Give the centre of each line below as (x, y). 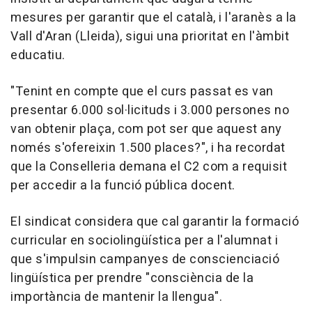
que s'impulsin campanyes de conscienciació (145, 260)
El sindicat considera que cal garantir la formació (155, 222)
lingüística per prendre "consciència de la (132, 279)
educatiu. (38, 56)
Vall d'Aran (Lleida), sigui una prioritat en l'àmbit (150, 37)
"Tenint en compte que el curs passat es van (142, 92)
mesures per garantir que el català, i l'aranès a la (154, 18)
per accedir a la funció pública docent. (123, 186)
